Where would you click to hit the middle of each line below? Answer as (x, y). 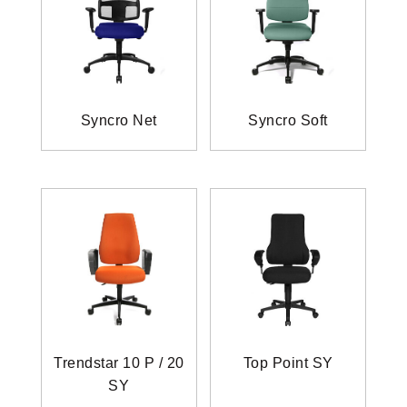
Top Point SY (288, 363)
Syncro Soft (288, 121)
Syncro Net (119, 121)
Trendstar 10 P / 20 (119, 363)
